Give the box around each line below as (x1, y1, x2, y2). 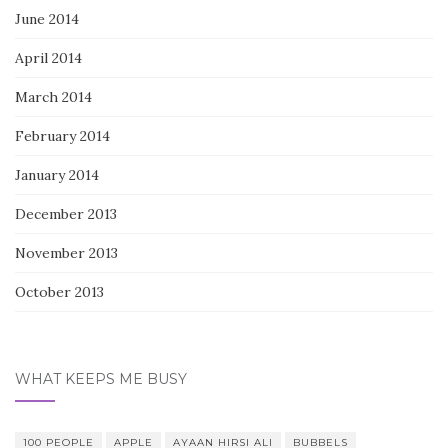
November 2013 (15, 244, 118, 263)
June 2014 (15, 10, 79, 29)
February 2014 (15, 127, 110, 146)
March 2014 (15, 88, 92, 107)
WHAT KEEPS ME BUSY (15, 370, 187, 389)
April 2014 (15, 49, 82, 68)
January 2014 (15, 166, 99, 185)
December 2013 (15, 205, 117, 224)
